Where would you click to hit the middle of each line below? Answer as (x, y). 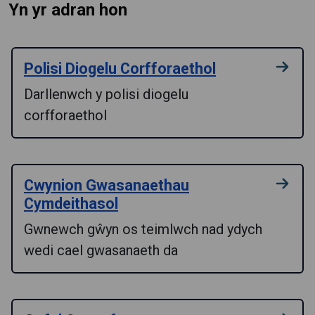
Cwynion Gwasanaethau (107, 185)
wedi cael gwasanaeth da (101, 250)
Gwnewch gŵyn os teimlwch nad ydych (143, 229)
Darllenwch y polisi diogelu (106, 94)
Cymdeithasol (71, 203)
